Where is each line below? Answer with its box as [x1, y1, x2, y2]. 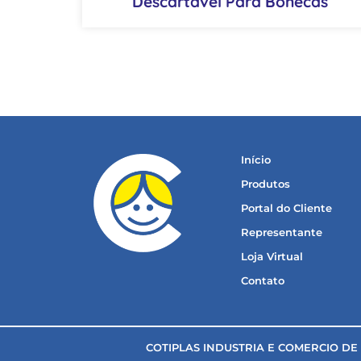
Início [240, 153, 271, 166]
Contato [240, 274, 284, 287]
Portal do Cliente [240, 201, 332, 214]
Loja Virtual [240, 250, 303, 263]
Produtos [240, 177, 290, 190]
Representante [240, 226, 322, 239]
